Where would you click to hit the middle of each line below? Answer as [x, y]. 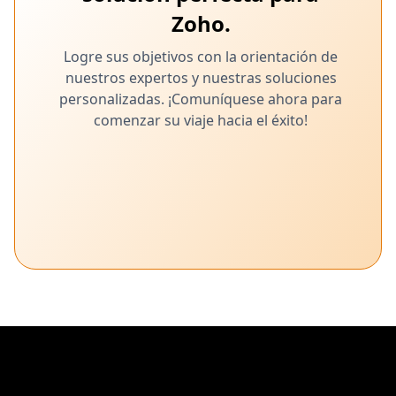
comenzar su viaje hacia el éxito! [201, 120]
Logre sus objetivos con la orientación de [201, 57]
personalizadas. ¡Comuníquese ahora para [201, 99]
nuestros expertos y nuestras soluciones [201, 78]
